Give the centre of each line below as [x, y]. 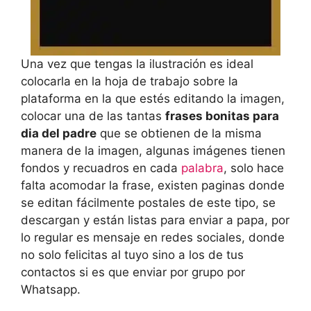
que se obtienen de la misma [179, 134]
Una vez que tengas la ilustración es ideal [137, 64]
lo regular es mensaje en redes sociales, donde [153, 238]
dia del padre [59, 134]
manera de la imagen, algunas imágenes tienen [153, 151]
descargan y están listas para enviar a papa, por [155, 220]
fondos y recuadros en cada [101, 168]
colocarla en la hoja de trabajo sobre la [129, 82]
